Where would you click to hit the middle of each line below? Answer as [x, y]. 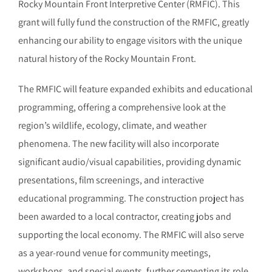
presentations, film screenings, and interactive [111, 180]
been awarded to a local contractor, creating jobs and [125, 216]
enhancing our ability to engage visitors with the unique [130, 40]
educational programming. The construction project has [131, 198]
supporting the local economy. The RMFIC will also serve [131, 234]
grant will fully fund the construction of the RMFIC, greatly [134, 22]
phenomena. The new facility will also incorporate [119, 143]
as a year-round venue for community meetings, [114, 253]
